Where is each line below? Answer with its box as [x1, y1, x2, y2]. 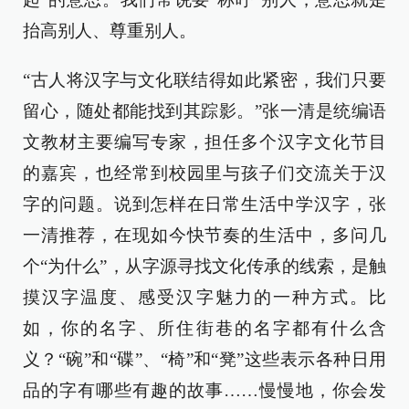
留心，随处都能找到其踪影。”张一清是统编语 [23, 101, 386, 121]
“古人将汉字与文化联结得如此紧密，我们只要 [23, 70, 386, 90]
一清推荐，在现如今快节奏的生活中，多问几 [23, 225, 386, 246]
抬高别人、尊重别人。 [23, 21, 196, 41]
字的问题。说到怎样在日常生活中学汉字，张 [23, 194, 386, 215]
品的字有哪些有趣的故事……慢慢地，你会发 [23, 381, 386, 401]
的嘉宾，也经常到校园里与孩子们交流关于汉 [23, 163, 386, 184]
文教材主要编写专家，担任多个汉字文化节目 [23, 132, 386, 152]
